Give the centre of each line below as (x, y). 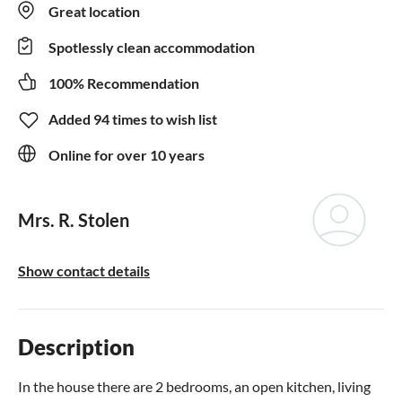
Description (76, 346)
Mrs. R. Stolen (74, 219)
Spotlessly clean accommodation (152, 47)
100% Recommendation (124, 83)
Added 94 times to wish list (133, 118)
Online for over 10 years (127, 154)
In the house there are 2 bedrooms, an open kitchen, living (194, 386)
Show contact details (84, 270)
